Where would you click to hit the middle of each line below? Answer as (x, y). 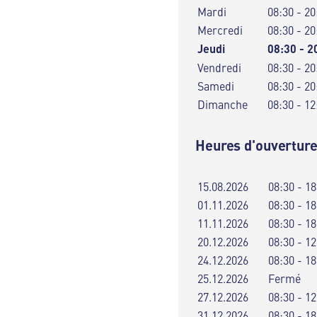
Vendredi (219, 67)
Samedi (216, 86)
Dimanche (223, 104)
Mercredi (220, 30)
